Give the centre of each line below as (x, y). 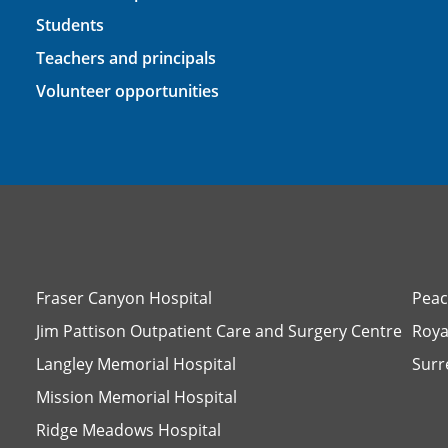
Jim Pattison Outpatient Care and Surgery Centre (218, 330)
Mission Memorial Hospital (136, 396)
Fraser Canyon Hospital (123, 297)
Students (69, 24)
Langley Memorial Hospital (135, 363)
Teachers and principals (125, 57)
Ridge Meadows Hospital (128, 429)
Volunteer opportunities (127, 90)
